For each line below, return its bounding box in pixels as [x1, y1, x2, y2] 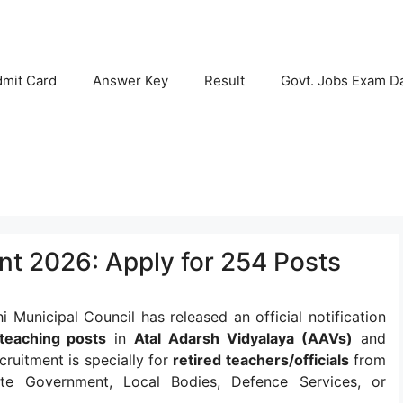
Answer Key [93, 72, 168, 89]
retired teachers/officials [173, 351, 349, 369]
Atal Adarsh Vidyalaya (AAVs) [134, 329, 354, 347]
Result [204, 72, 245, 89]
